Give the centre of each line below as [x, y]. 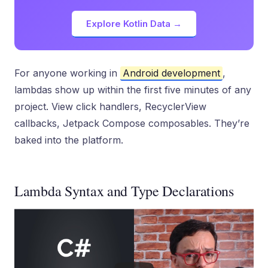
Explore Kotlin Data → [134, 24]
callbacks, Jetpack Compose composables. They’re [132, 123]
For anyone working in [67, 73]
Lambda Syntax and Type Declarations [124, 191]
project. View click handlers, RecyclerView [110, 106]
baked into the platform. [69, 140]
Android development [171, 73]
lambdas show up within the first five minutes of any [133, 90]
